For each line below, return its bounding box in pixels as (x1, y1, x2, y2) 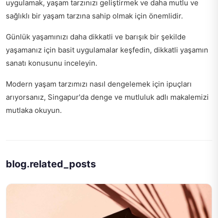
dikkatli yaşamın (154, 45, 208, 55)
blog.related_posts (6, 158, 96, 170)
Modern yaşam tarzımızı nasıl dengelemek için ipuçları (6, 79, 192, 89)
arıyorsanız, (6, 92, 48, 102)
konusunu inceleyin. (26, 58, 97, 68)
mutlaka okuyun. (6, 106, 62, 115)
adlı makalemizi (154, 92, 209, 102)
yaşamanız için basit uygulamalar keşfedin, (6, 45, 154, 55)
